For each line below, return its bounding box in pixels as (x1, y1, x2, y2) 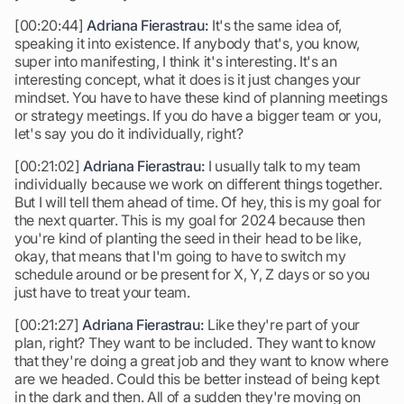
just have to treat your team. (14, 283, 190, 301)
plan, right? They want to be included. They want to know (14, 334, 377, 352)
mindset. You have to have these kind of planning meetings (14, 88, 388, 106)
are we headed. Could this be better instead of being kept (14, 370, 380, 388)
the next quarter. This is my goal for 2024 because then (14, 211, 365, 229)
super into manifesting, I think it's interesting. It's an (14, 52, 337, 70)
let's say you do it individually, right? (14, 124, 243, 142)
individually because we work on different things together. (14, 175, 382, 193)
